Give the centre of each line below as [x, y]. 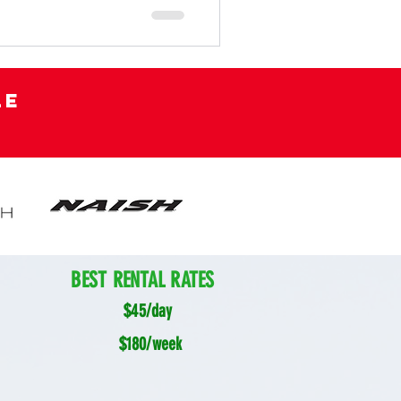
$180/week [150, 344]
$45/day [150, 311]
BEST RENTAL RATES [143, 280]
